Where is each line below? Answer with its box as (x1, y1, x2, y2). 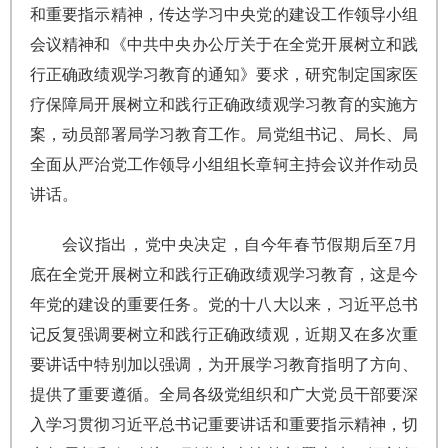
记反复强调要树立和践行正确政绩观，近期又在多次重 (29, 326, 419, 343)
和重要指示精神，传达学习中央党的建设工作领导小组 (29, 6, 419, 23)
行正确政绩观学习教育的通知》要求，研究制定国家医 (29, 66, 419, 83)
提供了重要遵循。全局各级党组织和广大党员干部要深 (29, 386, 419, 403)
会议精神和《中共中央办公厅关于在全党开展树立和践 (29, 36, 419, 53)
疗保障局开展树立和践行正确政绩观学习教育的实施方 (29, 96, 419, 113)
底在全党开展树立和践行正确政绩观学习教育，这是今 (29, 266, 419, 283)
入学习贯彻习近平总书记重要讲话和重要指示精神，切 (29, 416, 419, 433)
